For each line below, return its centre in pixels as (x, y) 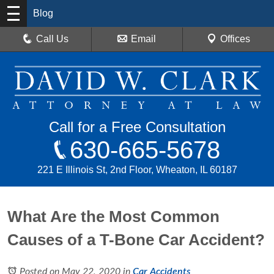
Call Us (53, 39)
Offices (235, 39)
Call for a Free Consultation (137, 127)
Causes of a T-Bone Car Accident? (136, 240)
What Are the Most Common (113, 217)
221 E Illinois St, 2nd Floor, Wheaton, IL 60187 (137, 170)
